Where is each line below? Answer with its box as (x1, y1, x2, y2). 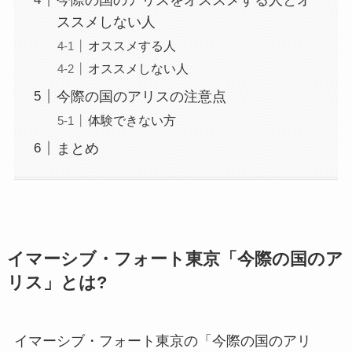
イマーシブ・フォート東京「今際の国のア (6, 249, 343, 269)
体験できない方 (87, 112, 176, 127)
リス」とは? (6, 273, 107, 292)
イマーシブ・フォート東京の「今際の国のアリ (13, 332, 311, 349)
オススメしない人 (87, 60, 189, 75)
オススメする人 (87, 38, 176, 53)
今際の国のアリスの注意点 (56, 88, 226, 104)
